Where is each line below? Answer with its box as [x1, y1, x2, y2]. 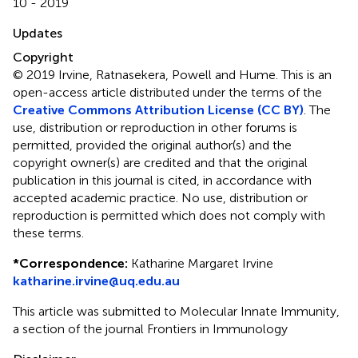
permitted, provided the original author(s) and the [13, 137, 292, 153]
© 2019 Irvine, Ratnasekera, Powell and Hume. [13, 66, 281, 82]
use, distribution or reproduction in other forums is [13, 119, 297, 135]
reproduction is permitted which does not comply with [13, 207, 325, 223]
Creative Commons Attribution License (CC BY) [13, 101, 304, 117]
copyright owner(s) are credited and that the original [13, 154, 308, 170]
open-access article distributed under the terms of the [13, 84, 322, 100]
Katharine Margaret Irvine [128, 255, 273, 271]
